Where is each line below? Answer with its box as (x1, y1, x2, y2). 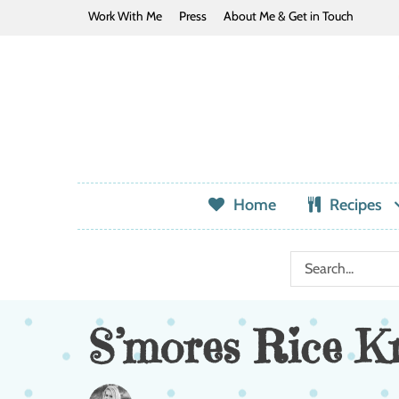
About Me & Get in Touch (224, 8, 354, 24)
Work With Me (88, 8, 162, 24)
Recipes (329, 194, 382, 215)
